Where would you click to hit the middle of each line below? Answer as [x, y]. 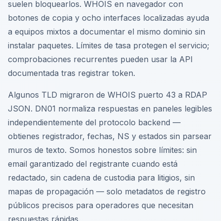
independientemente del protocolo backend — [94, 122]
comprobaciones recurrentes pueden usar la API [100, 59]
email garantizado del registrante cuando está [93, 164]
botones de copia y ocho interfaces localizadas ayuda [109, 18]
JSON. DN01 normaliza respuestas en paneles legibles [110, 109]
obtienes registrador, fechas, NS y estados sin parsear [110, 136]
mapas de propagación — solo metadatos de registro [107, 191]
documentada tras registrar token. [72, 73]
